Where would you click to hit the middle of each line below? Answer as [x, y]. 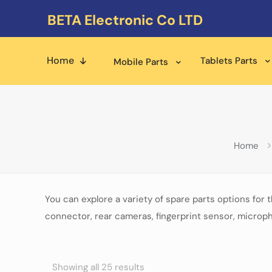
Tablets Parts [229, 61]
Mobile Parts [141, 62]
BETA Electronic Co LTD [125, 20]
